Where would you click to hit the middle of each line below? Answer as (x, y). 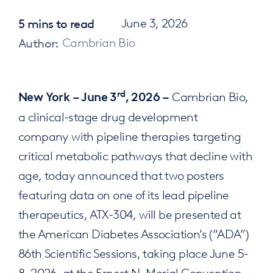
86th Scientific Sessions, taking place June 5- (133, 253)
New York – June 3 (67, 97)
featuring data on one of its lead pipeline (123, 194)
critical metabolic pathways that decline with (135, 155)
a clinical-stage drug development (108, 116)
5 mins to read (56, 23)
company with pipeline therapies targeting (129, 136)
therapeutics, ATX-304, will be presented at (129, 214)
